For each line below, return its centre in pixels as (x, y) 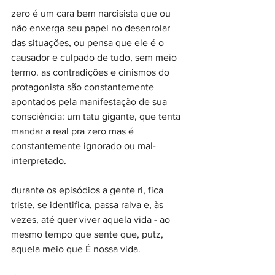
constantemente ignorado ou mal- (83, 145)
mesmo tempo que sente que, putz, (88, 234)
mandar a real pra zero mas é (74, 131)
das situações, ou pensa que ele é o (89, 42)
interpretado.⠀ (42, 160)
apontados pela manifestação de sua (90, 101)
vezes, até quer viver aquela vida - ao (92, 219)
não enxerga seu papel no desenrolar (92, 28)
